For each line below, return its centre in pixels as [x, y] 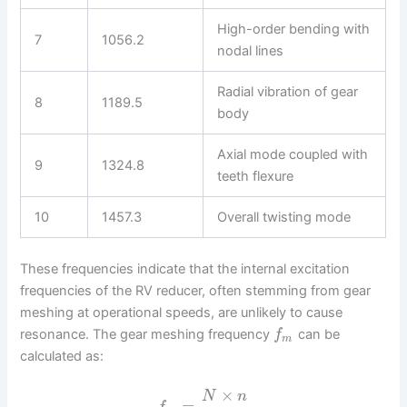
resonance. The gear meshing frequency [147, 334]
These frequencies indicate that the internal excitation [185, 268]
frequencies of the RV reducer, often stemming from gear [196, 290]
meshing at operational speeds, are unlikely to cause [182, 312]
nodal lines [251, 50]
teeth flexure [256, 176]
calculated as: [62, 356]
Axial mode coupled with [293, 154]
